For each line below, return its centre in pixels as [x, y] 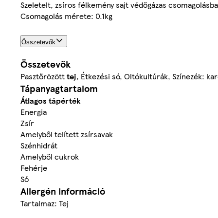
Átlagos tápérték [50, 100]
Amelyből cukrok [50, 156]
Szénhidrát [39, 145]
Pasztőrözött [44, 76]
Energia [34, 111]
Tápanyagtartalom [59, 88]
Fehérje [34, 167]
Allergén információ [63, 191]
